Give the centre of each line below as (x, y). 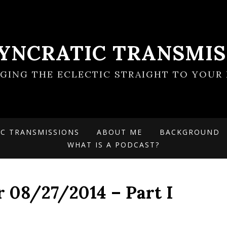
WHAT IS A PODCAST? (113, 145)
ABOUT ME (120, 132)
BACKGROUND (190, 132)
